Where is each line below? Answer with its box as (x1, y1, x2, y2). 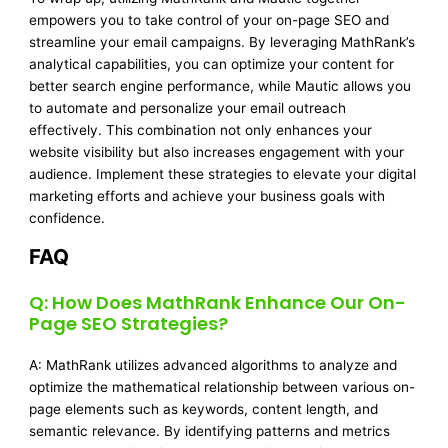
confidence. (29, 210, 106, 227)
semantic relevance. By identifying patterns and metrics (29, 423, 391, 440)
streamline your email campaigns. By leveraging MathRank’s (29, 34, 416, 51)
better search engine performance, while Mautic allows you (29, 78, 412, 95)
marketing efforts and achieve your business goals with (29, 188, 386, 205)
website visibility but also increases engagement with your (29, 144, 405, 161)
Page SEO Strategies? (29, 311, 229, 337)
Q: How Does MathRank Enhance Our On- (29, 290, 407, 316)
